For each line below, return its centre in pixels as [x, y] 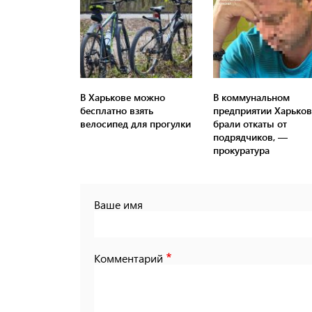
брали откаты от [250, 123]
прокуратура [241, 150]
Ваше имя [118, 204]
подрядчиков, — [250, 136]
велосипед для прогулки [135, 123]
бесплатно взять [117, 110]
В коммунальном [251, 97]
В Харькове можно [123, 97]
